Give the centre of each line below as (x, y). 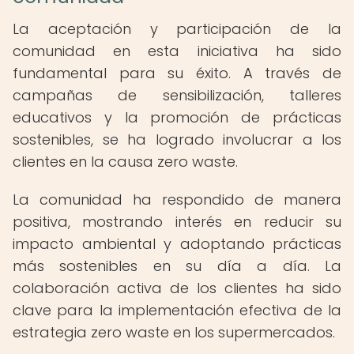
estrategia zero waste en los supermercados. (174, 332)
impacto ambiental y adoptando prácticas (177, 244)
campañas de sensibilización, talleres (177, 95)
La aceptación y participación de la (177, 29)
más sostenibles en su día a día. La (177, 266)
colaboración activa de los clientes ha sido (177, 288)
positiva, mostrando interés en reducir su (177, 222)
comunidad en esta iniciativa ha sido (177, 51)
